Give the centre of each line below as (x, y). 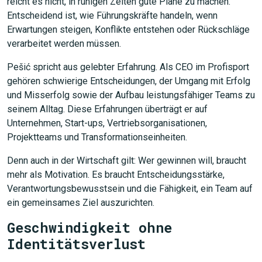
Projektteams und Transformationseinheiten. (97, 137)
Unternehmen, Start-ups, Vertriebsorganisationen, (107, 123)
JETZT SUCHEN (201, 45)
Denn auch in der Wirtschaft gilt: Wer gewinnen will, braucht (127, 161)
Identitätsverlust (76, 244)
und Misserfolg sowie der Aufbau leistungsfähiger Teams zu (131, 95)
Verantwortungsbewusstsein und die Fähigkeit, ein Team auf (130, 189)
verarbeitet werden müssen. (64, 44)
